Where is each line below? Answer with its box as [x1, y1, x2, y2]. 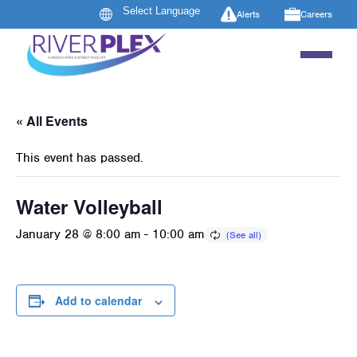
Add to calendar [55, 292, 142, 309]
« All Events [16, 112, 88, 131]
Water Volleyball [16, 193, 163, 221]
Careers [300, 7, 332, 21]
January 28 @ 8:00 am [16, 226, 140, 243]
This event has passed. [16, 150, 143, 167]
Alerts [237, 7, 260, 21]
